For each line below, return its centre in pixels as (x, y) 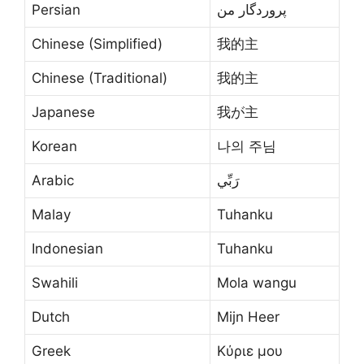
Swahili (55, 283)
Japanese (63, 113)
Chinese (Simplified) (97, 44)
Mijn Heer (248, 317)
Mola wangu (257, 283)
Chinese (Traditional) (100, 78)
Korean (54, 147)
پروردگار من (252, 10)
